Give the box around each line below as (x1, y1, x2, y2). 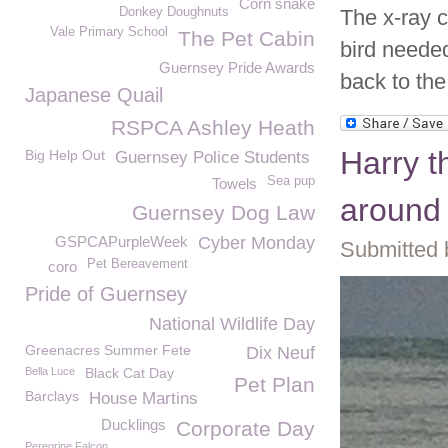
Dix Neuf (246, 343, 315, 363)
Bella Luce (25, 365, 75, 377)
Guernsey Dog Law (132, 201, 315, 224)
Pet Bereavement (87, 257, 188, 271)
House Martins (89, 389, 198, 408)
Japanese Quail (25, 84, 163, 106)
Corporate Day (176, 417, 315, 440)
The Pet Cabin (178, 27, 315, 50)
